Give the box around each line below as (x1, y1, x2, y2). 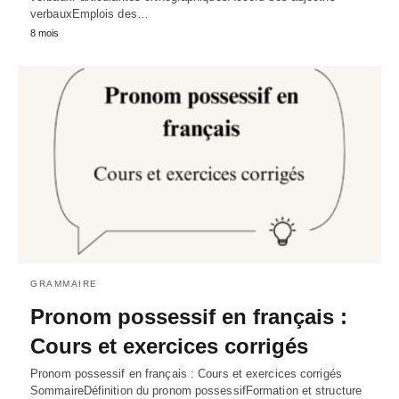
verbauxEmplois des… (30, 7, 149, 21)
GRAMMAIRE (30, 279, 98, 289)
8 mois (30, 28, 59, 39)
